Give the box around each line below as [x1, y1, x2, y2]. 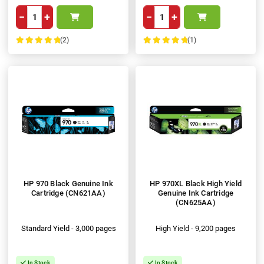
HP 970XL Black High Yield [150, 179, 242, 188]
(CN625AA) [176, 197, 216, 207]
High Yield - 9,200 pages [156, 223, 236, 233]
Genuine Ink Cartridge [157, 188, 234, 197]
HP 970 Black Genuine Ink [24, 179, 113, 188]
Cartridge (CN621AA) [31, 188, 105, 197]
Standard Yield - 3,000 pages [21, 223, 116, 233]
